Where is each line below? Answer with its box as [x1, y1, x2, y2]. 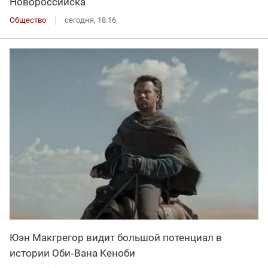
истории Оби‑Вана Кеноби [10, 246, 135, 259]
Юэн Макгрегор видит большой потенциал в [10, 231, 222, 243]
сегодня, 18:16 [65, 15, 116, 25]
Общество [10, 15, 46, 25]
